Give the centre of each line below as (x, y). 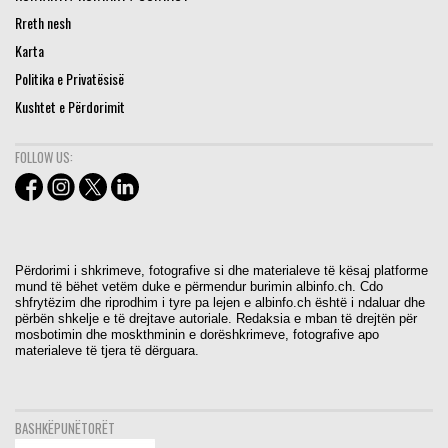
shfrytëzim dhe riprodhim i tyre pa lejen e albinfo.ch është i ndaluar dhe (220, 302)
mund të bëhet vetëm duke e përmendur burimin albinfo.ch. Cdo (199, 286)
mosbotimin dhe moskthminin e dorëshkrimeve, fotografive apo (197, 334)
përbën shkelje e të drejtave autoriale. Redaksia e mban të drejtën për (216, 318)
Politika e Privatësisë (69, 78)
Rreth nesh (43, 22)
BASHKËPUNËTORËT (65, 427)
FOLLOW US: (44, 156)
